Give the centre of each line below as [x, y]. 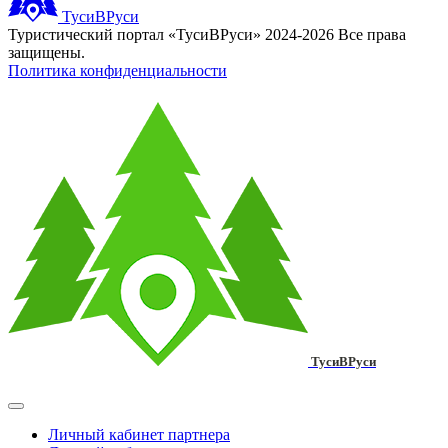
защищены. [46, 52]
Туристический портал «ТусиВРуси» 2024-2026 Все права [207, 34]
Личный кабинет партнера [139, 434]
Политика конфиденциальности [117, 70]
